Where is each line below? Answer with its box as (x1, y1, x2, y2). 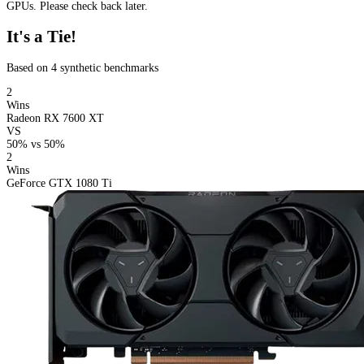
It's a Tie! (6, 27, 76, 47)
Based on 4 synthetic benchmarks (6, 61, 158, 74)
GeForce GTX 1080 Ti (6, 176, 112, 189)
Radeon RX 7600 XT (6, 111, 104, 124)
